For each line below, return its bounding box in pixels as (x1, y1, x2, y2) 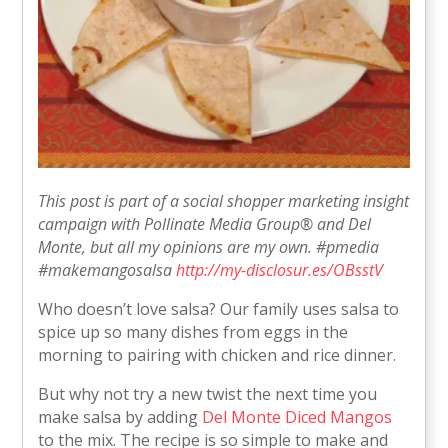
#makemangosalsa (38, 258, 173, 281)
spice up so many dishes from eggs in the (38, 320, 349, 343)
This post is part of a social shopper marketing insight (38, 189, 410, 212)
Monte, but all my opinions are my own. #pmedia (38, 235, 380, 258)
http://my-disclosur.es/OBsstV (176, 258, 384, 281)
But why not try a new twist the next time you (38, 382, 378, 405)
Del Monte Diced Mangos (202, 405, 393, 428)
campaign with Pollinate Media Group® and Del (38, 212, 372, 235)
